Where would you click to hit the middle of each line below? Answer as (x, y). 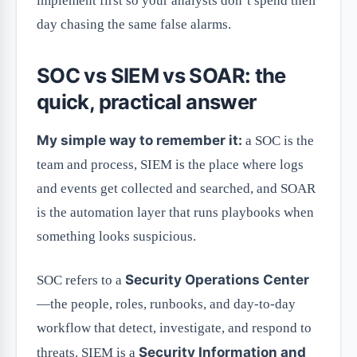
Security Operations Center (217, 280)
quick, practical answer (147, 102)
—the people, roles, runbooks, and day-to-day (166, 304)
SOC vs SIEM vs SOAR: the (161, 76)
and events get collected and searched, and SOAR (176, 189)
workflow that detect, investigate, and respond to (174, 328)
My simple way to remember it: (139, 141)
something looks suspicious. (116, 237)
